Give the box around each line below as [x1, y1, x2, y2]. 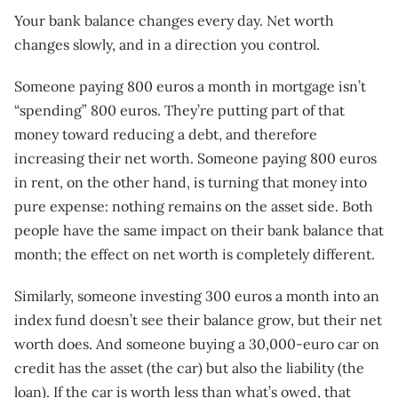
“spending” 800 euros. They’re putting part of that [14, 101, 345, 120]
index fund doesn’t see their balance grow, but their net [14, 311, 382, 330]
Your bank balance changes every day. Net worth [14, 12, 334, 30]
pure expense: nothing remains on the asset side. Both [14, 197, 373, 216]
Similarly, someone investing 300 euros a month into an [14, 287, 379, 306]
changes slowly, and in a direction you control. [14, 36, 320, 54]
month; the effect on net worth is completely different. [14, 245, 375, 264]
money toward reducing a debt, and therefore [14, 125, 317, 144]
